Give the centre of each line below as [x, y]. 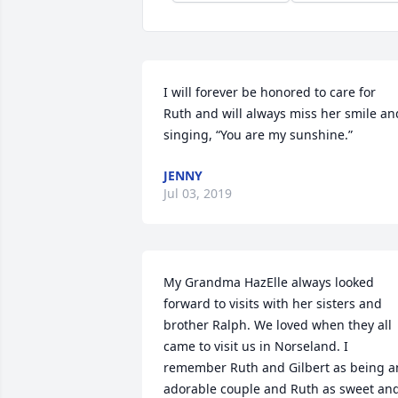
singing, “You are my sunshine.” [258, 134]
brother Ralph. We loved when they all [278, 324]
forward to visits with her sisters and [273, 303]
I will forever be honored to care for [270, 92]
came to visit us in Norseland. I [256, 346]
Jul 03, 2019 [198, 193]
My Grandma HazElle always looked [269, 282]
